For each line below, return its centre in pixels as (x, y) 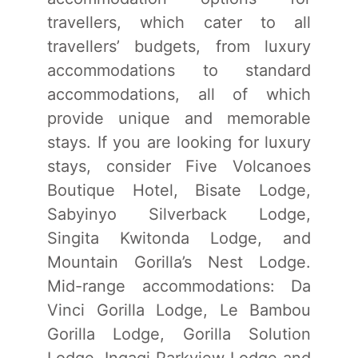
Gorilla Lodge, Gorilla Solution (179, 334)
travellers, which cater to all (179, 22)
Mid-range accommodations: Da (179, 286)
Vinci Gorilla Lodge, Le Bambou (179, 310)
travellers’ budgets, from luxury (179, 46)
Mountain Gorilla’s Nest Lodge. (179, 262)
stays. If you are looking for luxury (179, 142)
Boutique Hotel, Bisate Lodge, (179, 190)
